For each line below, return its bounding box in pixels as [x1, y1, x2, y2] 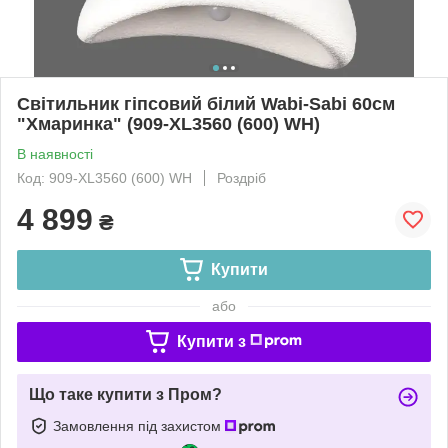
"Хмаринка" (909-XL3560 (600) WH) [17, 113, 320, 134]
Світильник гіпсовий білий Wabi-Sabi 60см [17, 93, 395, 114]
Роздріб [217, 169, 266, 186]
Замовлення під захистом [53, 417, 225, 434]
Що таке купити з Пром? [29, 385, 222, 403]
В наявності [17, 145, 93, 162]
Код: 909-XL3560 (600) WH [17, 169, 192, 186]
